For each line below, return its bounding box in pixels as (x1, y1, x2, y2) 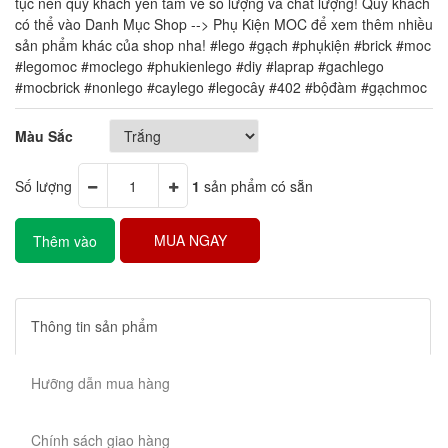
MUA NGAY (153, 230, 227, 250)
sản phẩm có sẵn (200, 175, 313, 196)
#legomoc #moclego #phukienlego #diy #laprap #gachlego (15, 56, 384, 76)
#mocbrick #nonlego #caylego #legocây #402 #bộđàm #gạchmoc (15, 77, 427, 97)
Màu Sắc (15, 126, 73, 146)
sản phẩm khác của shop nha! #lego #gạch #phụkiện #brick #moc (15, 35, 431, 55)
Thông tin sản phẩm (31, 316, 158, 336)
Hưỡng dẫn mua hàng (31, 373, 170, 393)
